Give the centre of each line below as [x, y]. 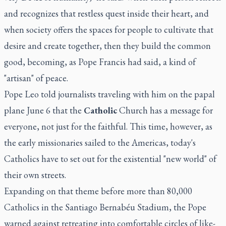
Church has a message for [165, 110]
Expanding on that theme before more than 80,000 [98, 191]
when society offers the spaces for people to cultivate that [109, 29]
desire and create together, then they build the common [107, 45]
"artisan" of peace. [36, 78]
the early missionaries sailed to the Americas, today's [100, 142]
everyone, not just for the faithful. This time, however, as [108, 126]
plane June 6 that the [44, 110]
